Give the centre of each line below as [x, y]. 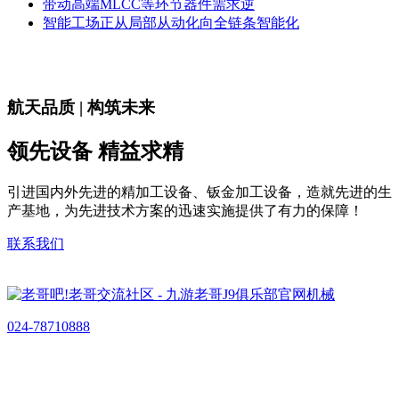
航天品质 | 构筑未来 [81, 107]
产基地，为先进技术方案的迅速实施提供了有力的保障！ [185, 210]
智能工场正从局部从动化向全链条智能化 [171, 23]
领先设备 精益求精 [95, 151]
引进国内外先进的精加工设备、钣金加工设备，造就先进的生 [199, 191]
